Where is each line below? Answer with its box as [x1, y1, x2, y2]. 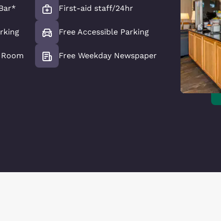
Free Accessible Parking [59, 27, 149, 37]
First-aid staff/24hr [59, 3, 133, 13]
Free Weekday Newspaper [59, 50, 157, 60]
